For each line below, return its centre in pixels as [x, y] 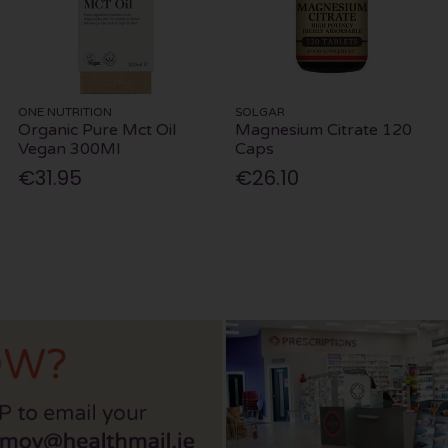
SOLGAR [260, 112]
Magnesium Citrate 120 [324, 130]
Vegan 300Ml [69, 149]
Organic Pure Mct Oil [97, 130]
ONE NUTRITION [65, 112]
